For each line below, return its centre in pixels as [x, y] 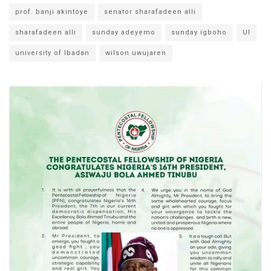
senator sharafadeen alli [150, 11]
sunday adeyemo [124, 32]
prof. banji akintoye [52, 11]
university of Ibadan [52, 53]
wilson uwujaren [136, 53]
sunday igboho [199, 32]
